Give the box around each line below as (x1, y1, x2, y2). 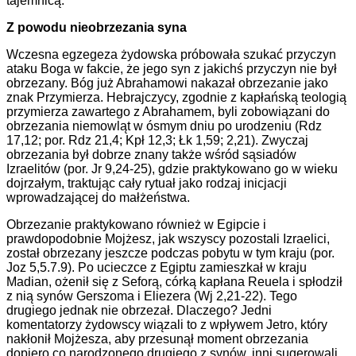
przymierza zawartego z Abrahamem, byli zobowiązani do (6, 105, 330, 119)
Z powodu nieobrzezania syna (6, 21, 187, 35)
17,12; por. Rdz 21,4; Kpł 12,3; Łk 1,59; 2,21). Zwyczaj (6, 133, 308, 148)
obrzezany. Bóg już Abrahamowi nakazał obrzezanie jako (6, 76, 328, 91)
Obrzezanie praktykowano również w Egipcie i (6, 218, 266, 232)
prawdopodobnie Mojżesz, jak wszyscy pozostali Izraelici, (6, 232, 330, 246)
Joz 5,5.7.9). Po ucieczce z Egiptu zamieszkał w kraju (6, 261, 307, 275)
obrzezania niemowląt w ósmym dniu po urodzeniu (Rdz (6, 119, 322, 133)
